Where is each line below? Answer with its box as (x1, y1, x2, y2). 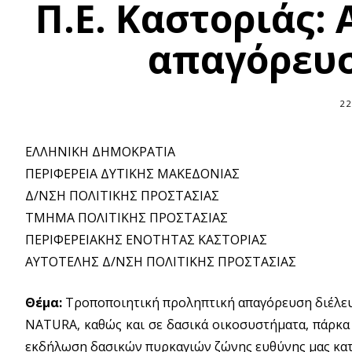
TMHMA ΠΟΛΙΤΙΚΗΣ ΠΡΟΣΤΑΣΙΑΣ (25, 208, 228, 226)
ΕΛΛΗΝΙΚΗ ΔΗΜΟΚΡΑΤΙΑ (25, 142, 175, 160)
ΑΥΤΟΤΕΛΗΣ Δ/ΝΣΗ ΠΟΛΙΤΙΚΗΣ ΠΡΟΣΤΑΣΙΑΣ (25, 252, 296, 270)
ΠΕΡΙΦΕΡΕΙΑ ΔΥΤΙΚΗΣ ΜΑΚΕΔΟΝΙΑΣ (25, 164, 240, 182)
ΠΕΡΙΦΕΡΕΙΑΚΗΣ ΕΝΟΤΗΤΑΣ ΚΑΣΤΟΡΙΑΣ (25, 230, 267, 248)
